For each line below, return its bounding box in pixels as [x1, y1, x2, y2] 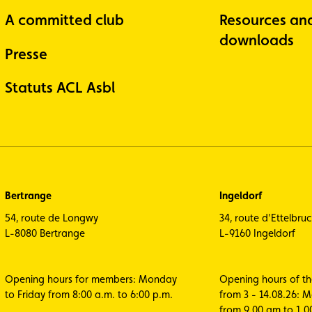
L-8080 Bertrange [4, 227, 85, 240]
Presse [4, 45, 47, 63]
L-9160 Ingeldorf [219, 227, 295, 240]
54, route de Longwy [4, 212, 98, 224]
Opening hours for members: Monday [4, 273, 177, 286]
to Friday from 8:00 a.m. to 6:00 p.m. [4, 288, 173, 301]
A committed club [4, 10, 124, 29]
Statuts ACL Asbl [4, 79, 115, 97]
